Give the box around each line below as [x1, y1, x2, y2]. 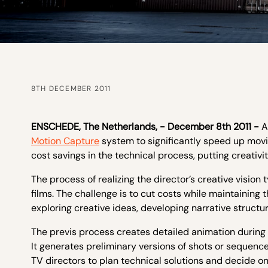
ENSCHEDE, [31, 120, 83, 133]
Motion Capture [31, 135, 99, 147]
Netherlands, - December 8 [102, 120, 222, 133]
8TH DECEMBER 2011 [31, 84, 111, 93]
